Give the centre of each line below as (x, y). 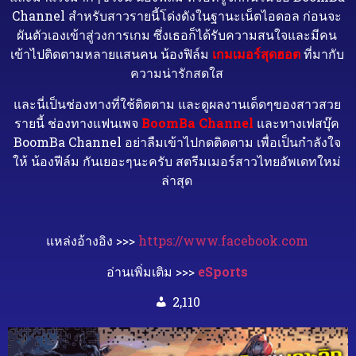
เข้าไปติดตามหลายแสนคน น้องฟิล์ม (109, 54)
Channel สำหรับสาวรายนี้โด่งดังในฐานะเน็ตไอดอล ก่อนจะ (177, 16)
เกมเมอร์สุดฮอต (256, 54)
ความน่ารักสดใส (177, 73)
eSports (222, 271)
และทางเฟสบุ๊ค (298, 122)
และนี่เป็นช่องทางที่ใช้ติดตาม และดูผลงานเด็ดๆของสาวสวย (177, 103)
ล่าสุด (177, 180)
